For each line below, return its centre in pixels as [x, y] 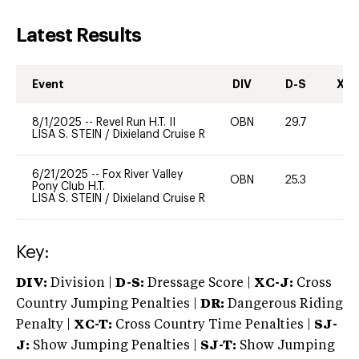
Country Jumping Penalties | [107, 304]
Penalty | [45, 325]
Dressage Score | [198, 283]
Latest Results [79, 35]
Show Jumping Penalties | [115, 346]
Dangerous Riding [284, 304]
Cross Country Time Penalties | [215, 325]
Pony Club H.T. [69, 186]
